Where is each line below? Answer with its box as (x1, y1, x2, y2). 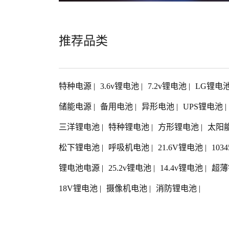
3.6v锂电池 (100, 82, 141, 91)
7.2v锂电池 (148, 82, 189, 91)
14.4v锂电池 (160, 164, 205, 173)
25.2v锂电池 (108, 164, 153, 173)
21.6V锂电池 (158, 143, 205, 152)
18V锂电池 (59, 184, 100, 193)
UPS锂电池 (183, 102, 225, 111)
